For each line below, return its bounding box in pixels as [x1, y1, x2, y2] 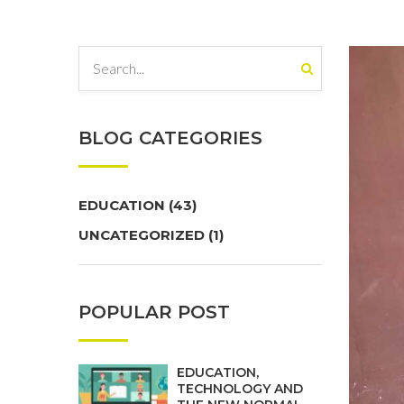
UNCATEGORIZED [78, 226, 208, 243]
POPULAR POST [78, 301, 230, 323]
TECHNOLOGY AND [177, 381, 303, 397]
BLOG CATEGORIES [78, 127, 262, 149]
